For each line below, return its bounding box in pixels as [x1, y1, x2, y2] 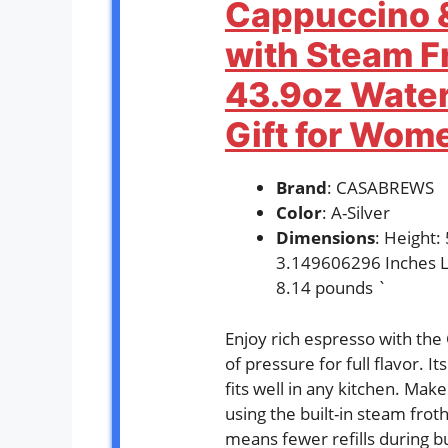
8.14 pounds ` [276, 276, 387, 300]
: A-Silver [322, 201, 390, 225]
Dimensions [276, 226, 375, 250]
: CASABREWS [327, 176, 434, 200]
